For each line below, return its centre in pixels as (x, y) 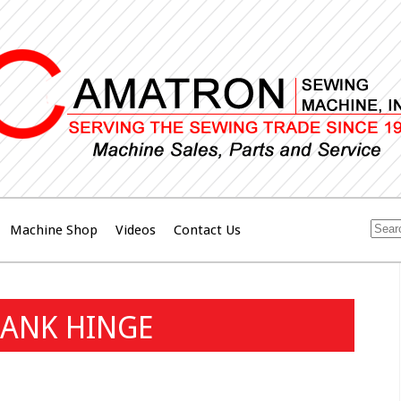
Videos (136, 230)
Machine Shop (54, 230)
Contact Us (207, 230)
